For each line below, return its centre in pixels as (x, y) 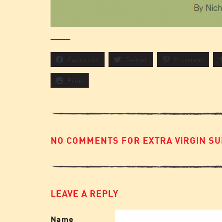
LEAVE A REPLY (84, 193)
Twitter (137, 59)
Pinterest (189, 59)
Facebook (83, 59)
